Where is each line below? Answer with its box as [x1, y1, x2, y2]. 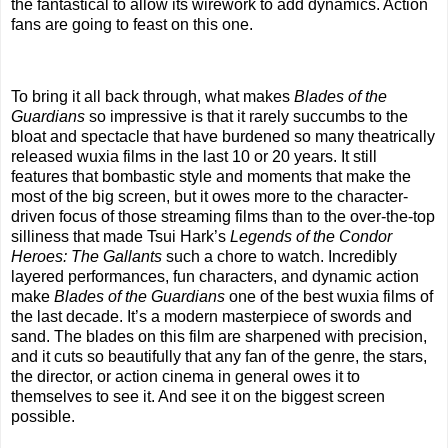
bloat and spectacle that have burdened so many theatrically [11, 128, 435, 146]
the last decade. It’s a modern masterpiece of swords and [11, 308, 412, 326]
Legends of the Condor [230, 228, 392, 246]
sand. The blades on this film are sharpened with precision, [11, 328, 427, 346]
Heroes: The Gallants [11, 248, 162, 266]
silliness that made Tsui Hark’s [11, 228, 230, 246]
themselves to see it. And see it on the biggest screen [11, 388, 385, 406]
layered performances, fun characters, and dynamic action [11, 268, 419, 286]
